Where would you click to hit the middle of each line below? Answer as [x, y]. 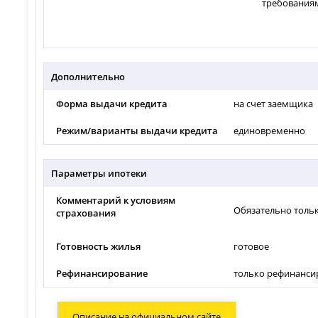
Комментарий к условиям [116, 201]
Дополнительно [88, 77]
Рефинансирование [102, 273]
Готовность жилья [99, 246]
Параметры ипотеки [99, 174]
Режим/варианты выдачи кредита [137, 131]
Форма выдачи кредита [112, 104]
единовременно [270, 131]
